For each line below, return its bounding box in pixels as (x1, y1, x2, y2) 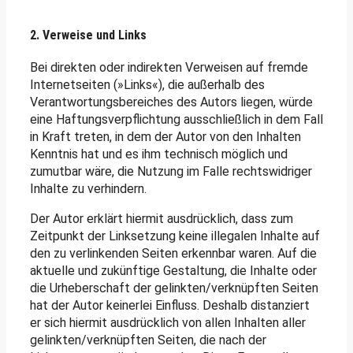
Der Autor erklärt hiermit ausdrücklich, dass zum (30, 211, 293, 227)
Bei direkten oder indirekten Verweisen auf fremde (30, 60, 308, 76)
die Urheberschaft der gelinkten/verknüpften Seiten (30, 281, 318, 296)
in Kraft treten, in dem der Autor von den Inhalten (30, 129, 301, 145)
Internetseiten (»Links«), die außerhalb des (30, 77, 265, 93)
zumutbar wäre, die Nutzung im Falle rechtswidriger (30, 164, 312, 180)
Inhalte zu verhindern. (30, 181, 147, 197)
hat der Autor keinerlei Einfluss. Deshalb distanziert (30, 298, 310, 314)
